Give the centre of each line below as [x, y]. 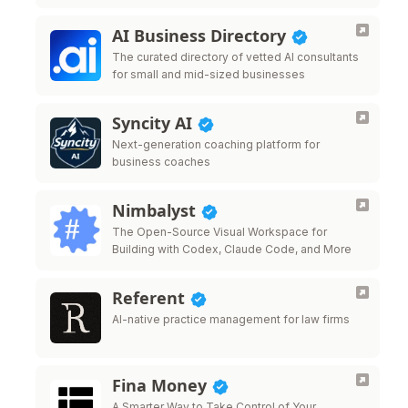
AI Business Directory [201, 36]
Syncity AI [154, 123]
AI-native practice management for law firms [231, 319]
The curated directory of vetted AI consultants [235, 57]
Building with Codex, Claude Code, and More [232, 249]
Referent [151, 298]
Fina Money [162, 385]
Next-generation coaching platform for [216, 144]
